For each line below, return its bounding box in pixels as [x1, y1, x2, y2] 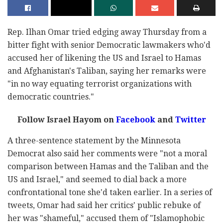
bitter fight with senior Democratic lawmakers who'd [7, 40, 211, 50]
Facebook [113, 115, 155, 125]
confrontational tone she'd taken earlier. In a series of [7, 188, 212, 198]
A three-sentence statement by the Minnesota [7, 136, 181, 146]
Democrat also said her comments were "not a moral [7, 149, 207, 159]
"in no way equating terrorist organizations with [7, 79, 192, 89]
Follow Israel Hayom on [17, 115, 114, 125]
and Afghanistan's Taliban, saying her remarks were [7, 66, 206, 76]
